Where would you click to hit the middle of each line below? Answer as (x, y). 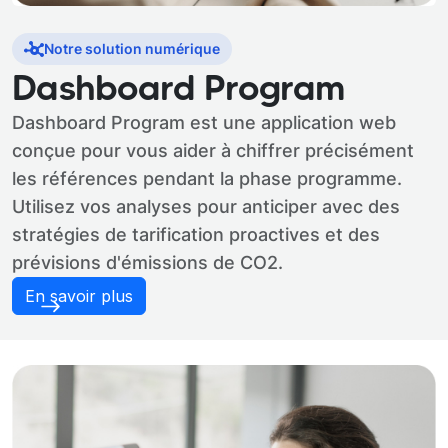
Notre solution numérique (132, 48)
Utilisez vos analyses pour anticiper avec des (206, 206)
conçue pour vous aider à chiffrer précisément (213, 150)
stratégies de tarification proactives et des (196, 234)
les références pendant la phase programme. (207, 178)
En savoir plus (79, 295)
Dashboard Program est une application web (204, 122)
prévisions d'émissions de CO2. (147, 262)
